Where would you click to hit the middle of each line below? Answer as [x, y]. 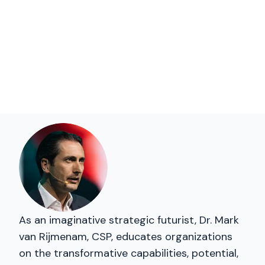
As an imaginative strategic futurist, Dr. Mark [129, 220]
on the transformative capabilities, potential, [129, 253]
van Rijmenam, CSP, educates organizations [126, 237]
